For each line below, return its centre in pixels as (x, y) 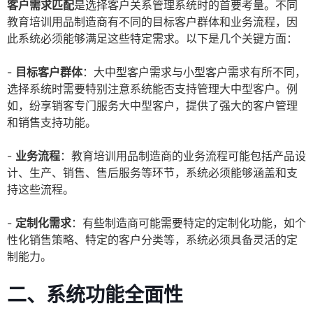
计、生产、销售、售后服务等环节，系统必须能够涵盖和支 (152, 173)
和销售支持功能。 (52, 123)
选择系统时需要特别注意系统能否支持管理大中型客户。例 (152, 89)
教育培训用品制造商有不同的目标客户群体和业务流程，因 (152, 22)
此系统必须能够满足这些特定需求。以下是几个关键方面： (152, 39)
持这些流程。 (41, 190)
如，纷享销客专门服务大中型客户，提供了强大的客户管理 (152, 106)
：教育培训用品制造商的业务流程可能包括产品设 (183, 156)
